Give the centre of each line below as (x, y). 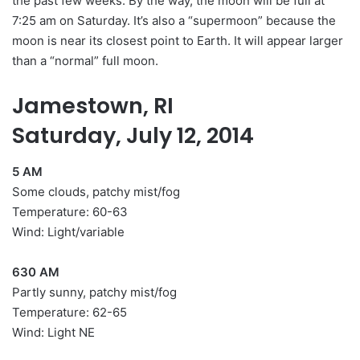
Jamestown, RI (93, 106)
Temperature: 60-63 (70, 211)
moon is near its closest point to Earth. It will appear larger (178, 41)
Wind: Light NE (53, 332)
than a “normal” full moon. (85, 61)
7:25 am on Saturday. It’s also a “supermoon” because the (174, 21)
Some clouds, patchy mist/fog (96, 191)
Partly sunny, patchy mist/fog (94, 292)
